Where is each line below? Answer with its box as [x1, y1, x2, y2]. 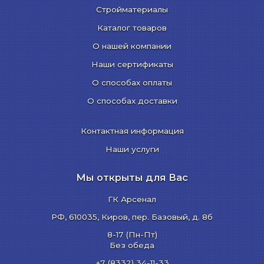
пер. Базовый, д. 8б [132, 212, 213, 222]
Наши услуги [105, 144, 159, 154]
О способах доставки [87, 96, 177, 106]
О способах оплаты [92, 78, 172, 88]
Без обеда [110, 240, 154, 250]
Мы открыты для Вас [76, 171, 188, 184]
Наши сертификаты [91, 60, 173, 70]
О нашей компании [93, 41, 171, 51]
